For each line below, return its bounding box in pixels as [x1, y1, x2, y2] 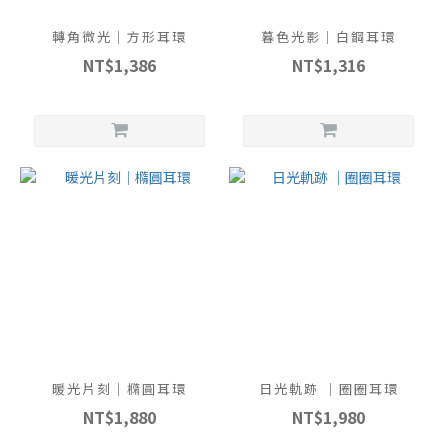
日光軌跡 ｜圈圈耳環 [258, 379, 399, 399]
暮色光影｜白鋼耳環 [261, 27, 396, 47]
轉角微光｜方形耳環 [52, 27, 187, 47]
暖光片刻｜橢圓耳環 [52, 379, 187, 399]
